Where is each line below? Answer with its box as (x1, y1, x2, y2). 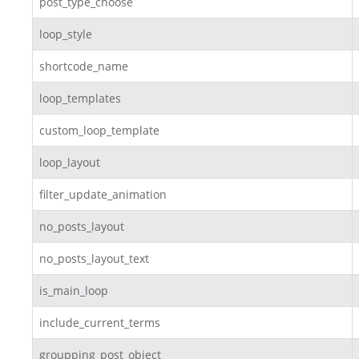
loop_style (39, 26, 92, 42)
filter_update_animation (39, 187, 167, 203)
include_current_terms (39, 315, 160, 331)
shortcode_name (39, 58, 128, 75)
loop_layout (39, 155, 100, 171)
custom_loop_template (39, 123, 159, 139)
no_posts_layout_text (39, 251, 149, 267)
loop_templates (39, 91, 121, 107)
